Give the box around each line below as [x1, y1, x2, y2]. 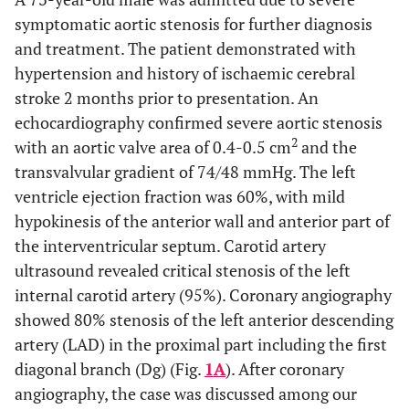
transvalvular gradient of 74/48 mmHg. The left [15, 161, 356, 183]
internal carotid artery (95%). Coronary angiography [15, 284, 392, 306]
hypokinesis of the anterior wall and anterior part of [15, 210, 390, 232]
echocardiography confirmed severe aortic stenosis [15, 111, 383, 133]
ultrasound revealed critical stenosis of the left [15, 259, 351, 281]
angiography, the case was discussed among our [15, 383, 357, 404]
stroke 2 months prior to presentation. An [15, 87, 319, 109]
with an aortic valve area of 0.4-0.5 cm [15, 136, 291, 158]
